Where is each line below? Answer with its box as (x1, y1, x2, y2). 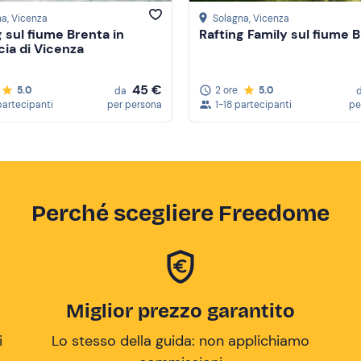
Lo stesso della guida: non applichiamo (52, 331, 309, 351)
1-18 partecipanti (215, 98, 292, 111)
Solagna (213, 12, 249, 26)
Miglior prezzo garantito (66, 300, 295, 322)
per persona (107, 98, 162, 111)
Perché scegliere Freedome (31, 200, 330, 227)
